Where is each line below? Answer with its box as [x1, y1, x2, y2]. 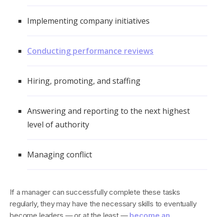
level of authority [27, 119, 89, 130]
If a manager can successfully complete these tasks [10, 187, 180, 197]
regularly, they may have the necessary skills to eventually [10, 199, 197, 209]
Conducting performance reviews [27, 46, 154, 57]
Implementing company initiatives [27, 15, 150, 27]
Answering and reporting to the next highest [27, 106, 190, 117]
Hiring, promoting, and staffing [27, 76, 140, 87]
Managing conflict [27, 149, 92, 160]
